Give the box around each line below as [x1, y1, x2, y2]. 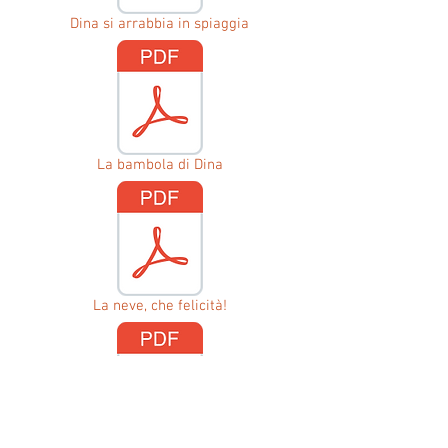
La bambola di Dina [96, 156, 223, 174]
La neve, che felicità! [93, 297, 227, 315]
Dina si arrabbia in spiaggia [70, 15, 249, 33]
